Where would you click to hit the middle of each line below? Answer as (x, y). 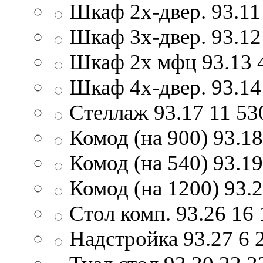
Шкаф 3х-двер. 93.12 (165, 36)
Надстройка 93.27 (151, 238)
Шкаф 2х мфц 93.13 (161, 62)
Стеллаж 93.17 (136, 112)
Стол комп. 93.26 (148, 213)
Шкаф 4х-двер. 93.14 (165, 87)
